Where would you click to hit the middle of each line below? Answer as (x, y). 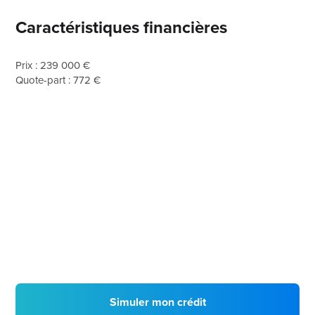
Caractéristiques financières (122, 27)
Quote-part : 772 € (58, 80)
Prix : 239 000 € (53, 65)
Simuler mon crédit (157, 302)
